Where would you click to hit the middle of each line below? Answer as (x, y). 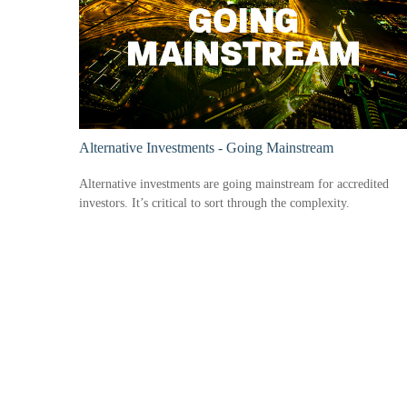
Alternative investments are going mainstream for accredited (234, 184)
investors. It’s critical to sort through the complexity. (214, 203)
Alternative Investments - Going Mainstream (206, 147)
